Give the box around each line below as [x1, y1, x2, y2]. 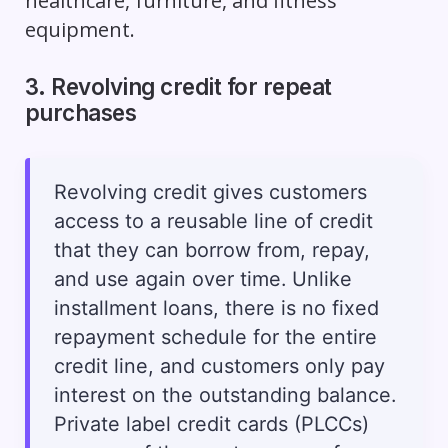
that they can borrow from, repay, [53, 237, 370, 262]
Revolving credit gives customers [53, 179, 367, 204]
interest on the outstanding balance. [53, 382, 396, 407]
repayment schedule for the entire [53, 324, 377, 349]
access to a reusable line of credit [53, 208, 373, 233]
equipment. [24, 15, 135, 43]
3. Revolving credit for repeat [24, 72, 332, 100]
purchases [24, 98, 137, 126]
